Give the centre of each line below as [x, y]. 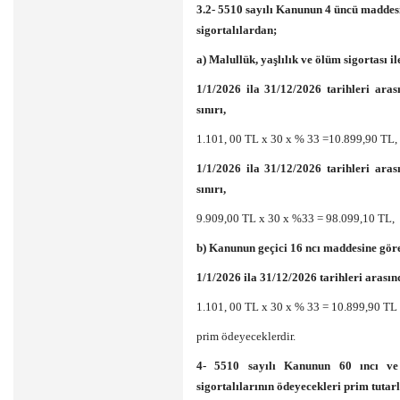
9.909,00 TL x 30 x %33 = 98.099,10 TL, [296, 218]
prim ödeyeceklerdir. [246, 336]
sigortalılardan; [237, 30]
